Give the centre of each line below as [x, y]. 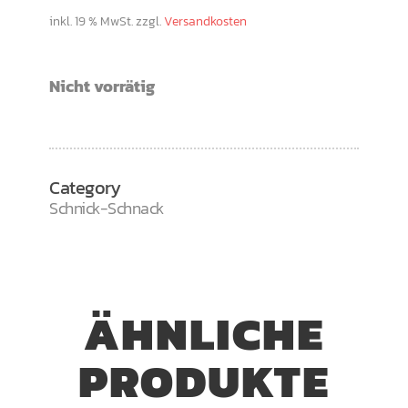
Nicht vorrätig [102, 86]
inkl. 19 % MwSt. [91, 21]
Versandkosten [205, 21]
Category [85, 188]
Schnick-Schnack [107, 208]
